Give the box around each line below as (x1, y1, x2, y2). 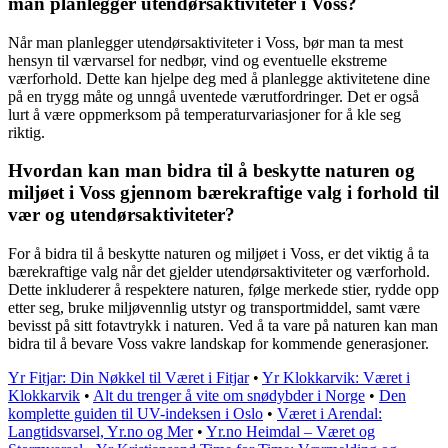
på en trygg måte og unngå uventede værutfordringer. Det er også (8, 87, 419, 105)
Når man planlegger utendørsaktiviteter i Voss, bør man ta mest (8, 33, 403, 51)
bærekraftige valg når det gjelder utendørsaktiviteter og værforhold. (8, 263, 430, 281)
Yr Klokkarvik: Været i (262, 369, 410, 387)
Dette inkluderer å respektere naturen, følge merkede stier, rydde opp (8, 281, 439, 299)
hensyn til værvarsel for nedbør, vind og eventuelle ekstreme (8, 51, 387, 69)
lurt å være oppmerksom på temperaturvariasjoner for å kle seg (8, 105, 401, 123)
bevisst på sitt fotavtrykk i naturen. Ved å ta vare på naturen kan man (8, 317, 438, 335)
